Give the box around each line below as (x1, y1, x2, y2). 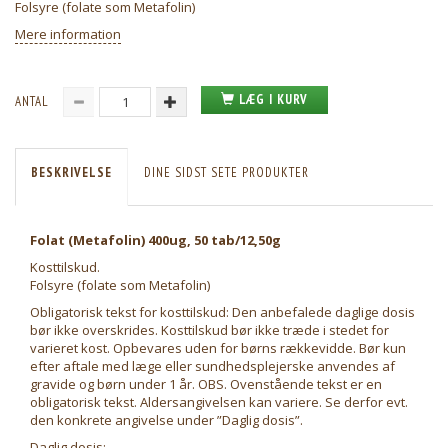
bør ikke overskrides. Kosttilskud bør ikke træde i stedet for (30, 321, 389, 340)
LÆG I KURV (239, 91, 308, 109)
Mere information (15, 25, 121, 44)
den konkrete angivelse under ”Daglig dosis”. (30, 411, 303, 430)
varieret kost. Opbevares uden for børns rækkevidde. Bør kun (30, 339, 406, 358)
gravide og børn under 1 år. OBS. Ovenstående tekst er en (30, 375, 382, 394)
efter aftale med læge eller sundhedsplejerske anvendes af (30, 357, 395, 376)
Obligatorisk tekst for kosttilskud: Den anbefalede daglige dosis (30, 303, 415, 322)
